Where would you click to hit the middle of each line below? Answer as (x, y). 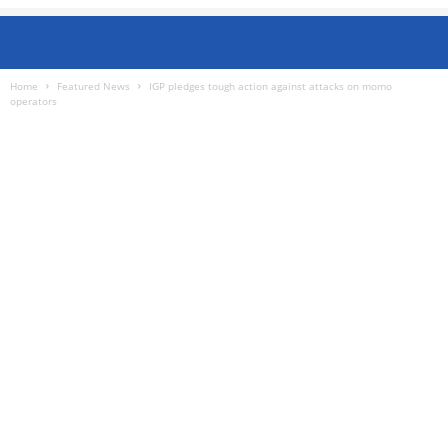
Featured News (93, 86)
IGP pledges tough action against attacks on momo (270, 86)
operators (33, 101)
